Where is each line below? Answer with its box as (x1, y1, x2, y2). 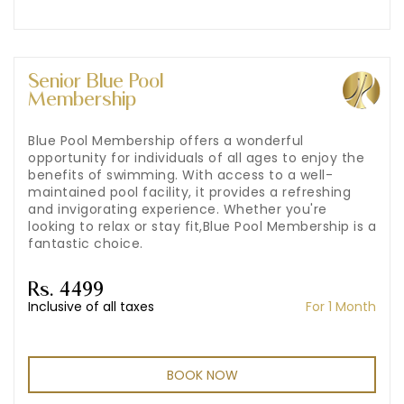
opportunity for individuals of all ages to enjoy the (28, 149, 364, 168)
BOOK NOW (166, 365, 238, 384)
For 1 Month (306, 298, 376, 317)
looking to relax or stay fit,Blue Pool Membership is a (28, 217, 376, 236)
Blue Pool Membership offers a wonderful (28, 132, 304, 151)
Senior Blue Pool (28, 69, 163, 93)
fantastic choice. (28, 234, 143, 253)
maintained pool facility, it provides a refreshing (28, 183, 351, 202)
